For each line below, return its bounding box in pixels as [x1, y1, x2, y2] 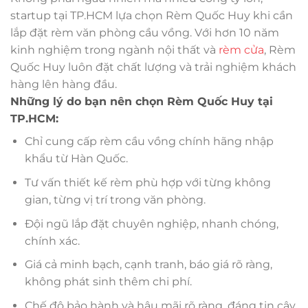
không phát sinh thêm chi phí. [24, 275, 192, 289]
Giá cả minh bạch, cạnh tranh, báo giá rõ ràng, [24, 258, 272, 272]
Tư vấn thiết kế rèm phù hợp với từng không [24, 175, 271, 189]
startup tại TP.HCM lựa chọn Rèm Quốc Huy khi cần [10, 9, 293, 23]
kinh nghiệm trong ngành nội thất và [10, 43, 219, 57]
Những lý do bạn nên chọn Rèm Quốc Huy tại [10, 95, 273, 109]
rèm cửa [219, 43, 264, 57]
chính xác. [24, 234, 80, 247]
